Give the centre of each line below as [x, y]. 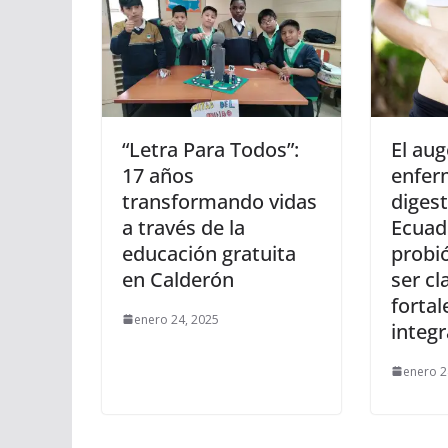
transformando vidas [219, 201]
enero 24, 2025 [176, 319]
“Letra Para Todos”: [210, 149]
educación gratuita [209, 253]
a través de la [183, 227]
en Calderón [178, 279]
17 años [158, 175]
